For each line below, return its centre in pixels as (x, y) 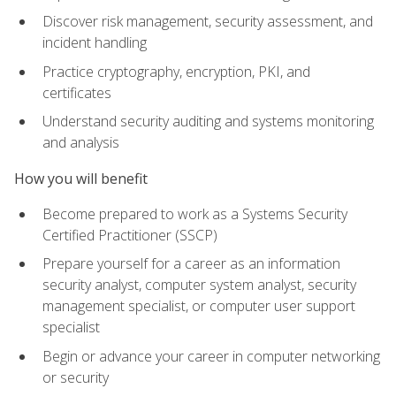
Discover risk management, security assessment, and (208, 22)
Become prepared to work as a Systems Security (195, 213)
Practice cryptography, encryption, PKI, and (176, 71)
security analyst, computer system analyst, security (199, 285)
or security (76, 378)
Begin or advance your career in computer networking (211, 357)
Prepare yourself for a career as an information (191, 264)
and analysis (81, 143)
